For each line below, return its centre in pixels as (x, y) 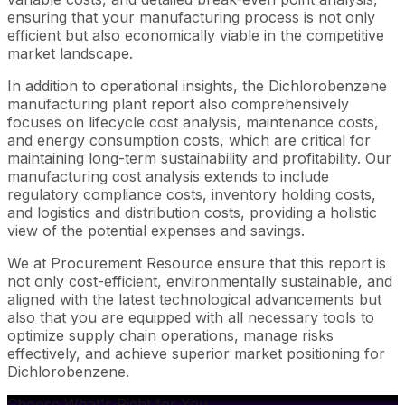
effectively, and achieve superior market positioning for (196, 353)
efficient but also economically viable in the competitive (196, 35)
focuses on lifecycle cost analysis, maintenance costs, (193, 122)
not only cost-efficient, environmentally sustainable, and (200, 281)
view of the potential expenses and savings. (156, 230)
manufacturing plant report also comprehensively (178, 104)
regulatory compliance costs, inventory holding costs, (192, 194)
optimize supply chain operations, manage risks (170, 335)
